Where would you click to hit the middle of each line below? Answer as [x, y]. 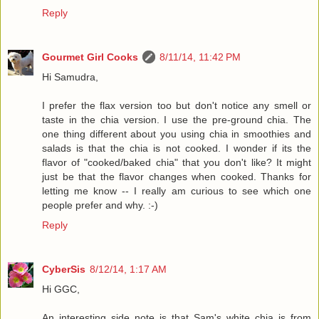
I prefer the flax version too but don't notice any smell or [177, 105]
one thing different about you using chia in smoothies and [177, 134]
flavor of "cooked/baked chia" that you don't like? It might [177, 162]
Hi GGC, [61, 289]
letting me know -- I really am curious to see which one [177, 190]
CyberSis [64, 269]
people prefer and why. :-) [100, 205]
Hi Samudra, [70, 77]
